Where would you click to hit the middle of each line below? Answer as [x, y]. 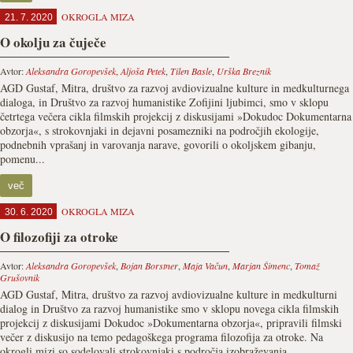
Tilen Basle [191, 71]
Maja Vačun [205, 266]
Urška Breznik [244, 71]
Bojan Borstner [149, 266]
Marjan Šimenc [261, 266]
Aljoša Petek [143, 71]
